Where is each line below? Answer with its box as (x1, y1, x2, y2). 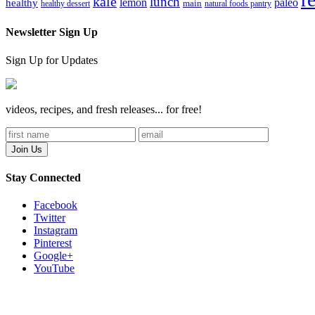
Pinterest (34, 237, 72, 250)
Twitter (34, 212, 65, 224)
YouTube (34, 262, 75, 275)
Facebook (34, 199, 77, 212)
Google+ (34, 250, 73, 262)
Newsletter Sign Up (6, 26, 98, 39)
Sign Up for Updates (6, 53, 98, 66)
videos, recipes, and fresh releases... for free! (6, 103, 202, 115)
